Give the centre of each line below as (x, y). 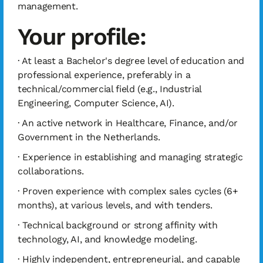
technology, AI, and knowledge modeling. (107, 239)
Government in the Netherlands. (89, 137)
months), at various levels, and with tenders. (115, 205)
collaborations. (51, 171)
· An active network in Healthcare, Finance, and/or (128, 123)
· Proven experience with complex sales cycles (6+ (128, 191)
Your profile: (82, 37)
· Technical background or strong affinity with (118, 225)
